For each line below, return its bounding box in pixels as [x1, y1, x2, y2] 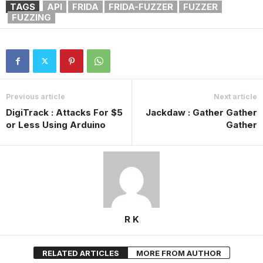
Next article [214, 92, 257, 101]
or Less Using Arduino [6, 119, 106, 130]
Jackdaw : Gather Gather [146, 106, 257, 118]
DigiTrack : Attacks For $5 [6, 106, 123, 118]
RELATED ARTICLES [42, 248, 119, 258]
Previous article [6, 92, 65, 101]
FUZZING [12, 11, 51, 23]
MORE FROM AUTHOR [136, 248, 221, 258]
